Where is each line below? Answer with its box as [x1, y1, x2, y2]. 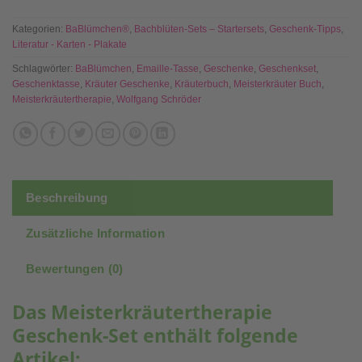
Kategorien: [12, 23, 65, 35]
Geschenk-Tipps [269, 23, 341, 35]
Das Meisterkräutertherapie [12, 300, 272, 326]
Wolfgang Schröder [116, 93, 201, 105]
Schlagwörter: [12, 62, 75, 74]
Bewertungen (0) [26, 262, 124, 276]
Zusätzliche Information [26, 226, 165, 241]
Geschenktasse [12, 78, 80, 90]
